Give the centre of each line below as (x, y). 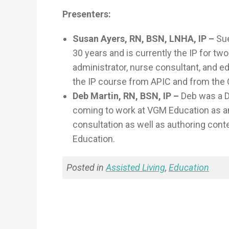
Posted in (86, 168)
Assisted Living (135, 168)
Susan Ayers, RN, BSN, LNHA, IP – (144, 39)
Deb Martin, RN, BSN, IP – (127, 96)
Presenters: (87, 14)
